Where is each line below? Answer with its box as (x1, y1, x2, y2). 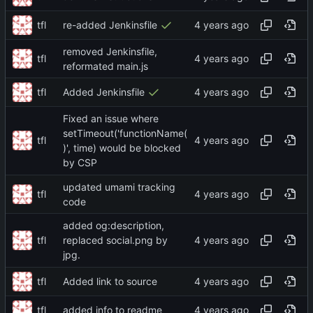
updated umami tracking (63, 181, 175, 193)
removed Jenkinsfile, (63, 45, 157, 57)
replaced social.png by (63, 234, 168, 247)
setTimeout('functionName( (63, 127, 187, 140)
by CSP (63, 156, 97, 169)
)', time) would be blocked (63, 142, 181, 154)
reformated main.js (63, 60, 148, 73)
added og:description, (63, 219, 164, 231)
